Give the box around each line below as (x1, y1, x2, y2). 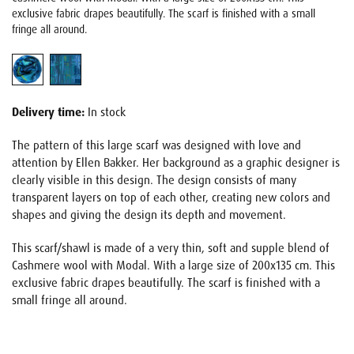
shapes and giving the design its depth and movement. (12, 207, 286, 223)
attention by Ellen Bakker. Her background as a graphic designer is (12, 155, 340, 171)
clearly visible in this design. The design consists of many (12, 172, 296, 188)
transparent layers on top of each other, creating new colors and (12, 190, 330, 205)
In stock (85, 104, 126, 120)
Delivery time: (12, 104, 85, 120)
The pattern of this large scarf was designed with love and (12, 137, 301, 153)
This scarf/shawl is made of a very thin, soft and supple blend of (12, 240, 330, 256)
